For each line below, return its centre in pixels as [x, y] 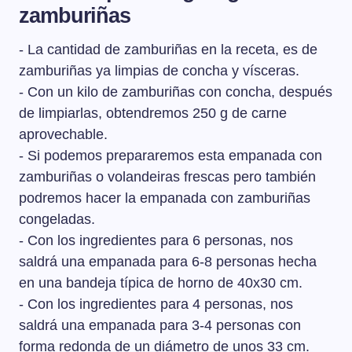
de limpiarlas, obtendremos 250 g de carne [153, 113]
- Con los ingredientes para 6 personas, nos [156, 240]
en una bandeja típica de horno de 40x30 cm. [161, 282]
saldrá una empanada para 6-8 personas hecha [168, 261]
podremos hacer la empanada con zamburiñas [165, 198]
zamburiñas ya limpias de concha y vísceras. [159, 70]
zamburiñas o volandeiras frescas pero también [167, 176]
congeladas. [57, 219]
